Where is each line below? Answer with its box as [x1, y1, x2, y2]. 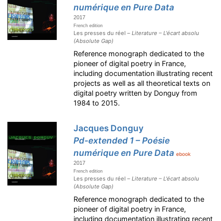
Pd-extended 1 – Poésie [74, 135, 170, 146]
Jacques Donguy [74, 123, 144, 134]
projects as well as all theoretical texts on [74, 79, 211, 88]
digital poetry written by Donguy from [74, 89, 198, 98]
